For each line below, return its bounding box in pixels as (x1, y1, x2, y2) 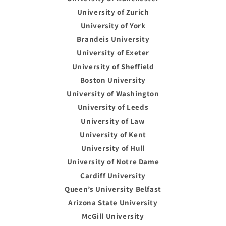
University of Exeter (77, 47, 149, 58)
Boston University (80, 75, 146, 85)
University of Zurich (77, 7, 149, 17)
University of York (80, 20, 146, 30)
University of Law (81, 116, 145, 126)
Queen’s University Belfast (65, 184, 161, 194)
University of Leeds (77, 102, 149, 112)
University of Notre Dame (67, 156, 159, 166)
